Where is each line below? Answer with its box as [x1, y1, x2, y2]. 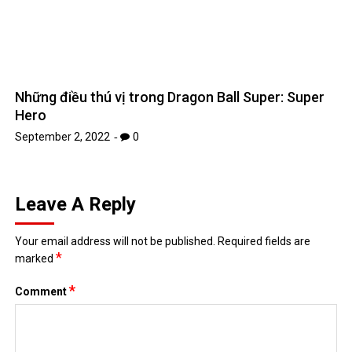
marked [15, 138, 57, 152]
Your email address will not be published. [15, 121, 216, 134]
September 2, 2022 [15, 16, 111, 30]
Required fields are [218, 121, 311, 134]
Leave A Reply [15, 79, 137, 102]
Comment [15, 171, 70, 185]
